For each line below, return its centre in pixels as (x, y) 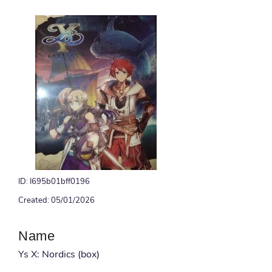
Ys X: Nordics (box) (59, 254)
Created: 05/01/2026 (56, 200)
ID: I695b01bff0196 (54, 182)
